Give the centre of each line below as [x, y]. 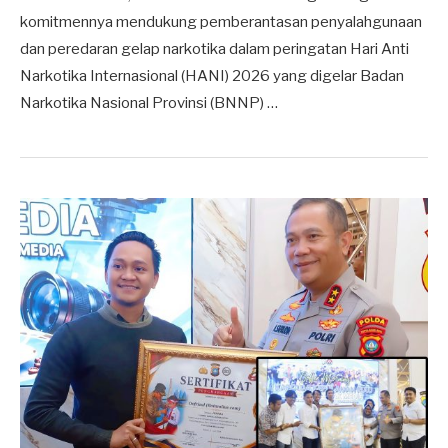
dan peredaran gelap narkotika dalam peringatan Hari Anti [214, 48]
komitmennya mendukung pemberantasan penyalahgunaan [221, 21]
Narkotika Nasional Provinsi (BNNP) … [149, 102]
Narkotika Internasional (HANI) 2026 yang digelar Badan [212, 75]
